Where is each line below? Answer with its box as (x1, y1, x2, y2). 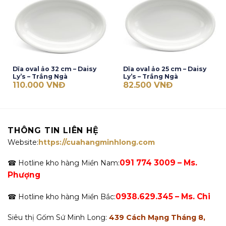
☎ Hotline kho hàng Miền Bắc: (8, 192, 116, 201)
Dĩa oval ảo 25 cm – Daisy (123, 65, 206, 73)
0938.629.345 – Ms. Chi (116, 191, 210, 201)
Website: (8, 138, 38, 147)
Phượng (8, 170, 40, 180)
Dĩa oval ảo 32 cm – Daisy (12, 65, 96, 73)
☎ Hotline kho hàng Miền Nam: (8, 158, 120, 168)
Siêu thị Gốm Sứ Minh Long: (8, 212, 107, 222)
